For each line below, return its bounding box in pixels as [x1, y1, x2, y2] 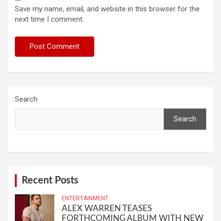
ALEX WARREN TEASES [62, 204, 152, 213]
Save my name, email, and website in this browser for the [15, 4, 200, 13]
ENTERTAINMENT [62, 194, 109, 202]
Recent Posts [22, 175, 78, 185]
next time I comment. [15, 14, 84, 24]
